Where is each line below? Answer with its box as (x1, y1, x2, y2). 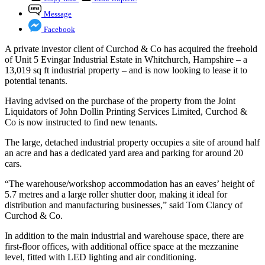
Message (44, 9, 72, 19)
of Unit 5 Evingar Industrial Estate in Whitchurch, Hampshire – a (5, 54, 247, 65)
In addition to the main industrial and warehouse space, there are (5, 231, 244, 241)
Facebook (44, 25, 75, 34)
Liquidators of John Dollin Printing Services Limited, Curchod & (5, 106, 247, 117)
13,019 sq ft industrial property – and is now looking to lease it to (5, 65, 247, 76)
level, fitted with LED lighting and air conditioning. (5, 252, 196, 263)
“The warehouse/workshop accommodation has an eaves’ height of (5, 179, 254, 189)
